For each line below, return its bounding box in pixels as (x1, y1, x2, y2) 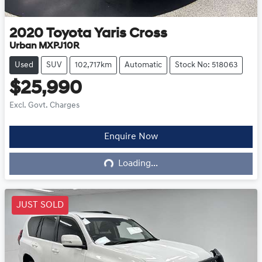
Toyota (46, 26, 91, 41)
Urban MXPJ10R (9, 41, 80, 51)
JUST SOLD (16, 200, 64, 210)
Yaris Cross (94, 26, 167, 41)
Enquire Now (104, 132, 158, 142)
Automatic (125, 60, 162, 70)
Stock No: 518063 (175, 60, 237, 70)
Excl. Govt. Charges (9, 101, 80, 110)
